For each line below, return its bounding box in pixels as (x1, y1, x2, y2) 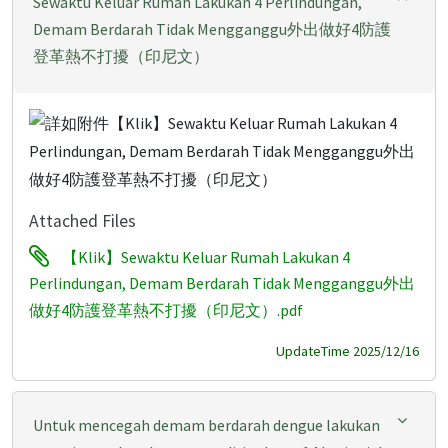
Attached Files (29, 209, 136, 232)
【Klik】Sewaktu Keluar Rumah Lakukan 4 (62, 246, 350, 267)
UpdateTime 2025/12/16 (276, 341, 419, 360)
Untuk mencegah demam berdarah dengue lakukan (33, 414, 380, 435)
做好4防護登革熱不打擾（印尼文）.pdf (29, 299, 303, 320)
